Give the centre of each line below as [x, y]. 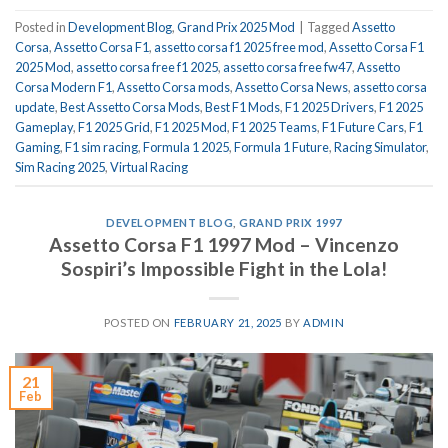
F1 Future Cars [363, 127]
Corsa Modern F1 [63, 87]
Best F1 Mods [242, 107]
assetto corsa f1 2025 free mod [239, 47]
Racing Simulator [380, 147]
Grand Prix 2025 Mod [236, 27]
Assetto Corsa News [291, 87]
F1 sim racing [101, 147]
